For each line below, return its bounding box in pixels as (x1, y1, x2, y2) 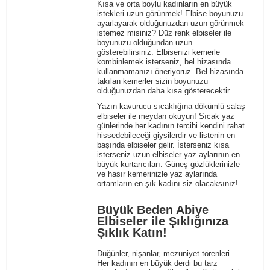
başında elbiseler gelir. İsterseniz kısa (97, 140, 230, 150)
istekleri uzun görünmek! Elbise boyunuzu (97, 9, 243, 19)
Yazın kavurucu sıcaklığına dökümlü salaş (97, 102, 246, 111)
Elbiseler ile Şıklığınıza (97, 215, 229, 228)
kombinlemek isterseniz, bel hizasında (97, 57, 231, 67)
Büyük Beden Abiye (97, 203, 209, 217)
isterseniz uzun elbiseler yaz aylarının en (97, 150, 240, 160)
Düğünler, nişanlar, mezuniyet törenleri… (97, 248, 238, 258)
